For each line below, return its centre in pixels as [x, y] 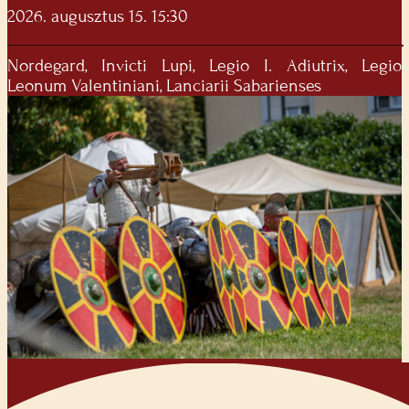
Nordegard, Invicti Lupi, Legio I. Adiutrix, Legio [204, 65]
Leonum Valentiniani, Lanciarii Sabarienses [164, 85]
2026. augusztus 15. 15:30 [98, 16]
